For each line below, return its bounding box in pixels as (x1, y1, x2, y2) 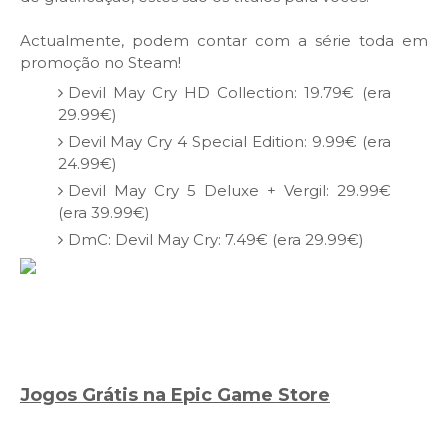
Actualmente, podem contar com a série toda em (20, 31, 428, 51)
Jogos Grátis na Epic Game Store (20, 384, 330, 407)
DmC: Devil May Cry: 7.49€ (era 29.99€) (67, 229, 364, 249)
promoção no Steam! (20, 53, 181, 73)
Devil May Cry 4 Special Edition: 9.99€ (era (67, 131, 391, 151)
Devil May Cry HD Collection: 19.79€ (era (67, 82, 391, 102)
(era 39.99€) (57, 202, 150, 222)
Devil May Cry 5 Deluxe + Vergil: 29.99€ (67, 180, 391, 200)
